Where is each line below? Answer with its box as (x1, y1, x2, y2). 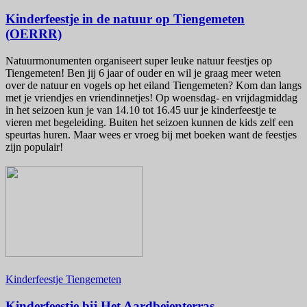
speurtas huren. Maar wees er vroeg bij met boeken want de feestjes (5, 128, 297, 140)
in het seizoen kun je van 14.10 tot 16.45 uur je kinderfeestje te (5, 103, 276, 116)
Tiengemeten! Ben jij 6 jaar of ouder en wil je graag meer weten (5, 66, 281, 79)
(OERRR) (5, 26, 62, 41)
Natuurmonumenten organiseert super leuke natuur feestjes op (5, 54, 272, 66)
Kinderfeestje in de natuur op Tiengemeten (5, 11, 245, 26)
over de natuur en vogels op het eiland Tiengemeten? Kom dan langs (5, 79, 302, 91)
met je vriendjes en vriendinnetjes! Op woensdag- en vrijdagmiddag (5, 91, 300, 103)
